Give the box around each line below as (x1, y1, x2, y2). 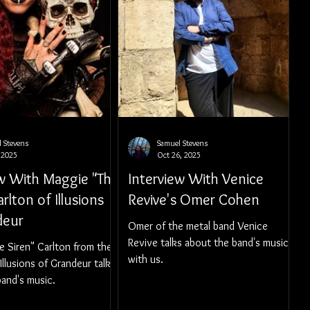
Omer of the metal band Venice (128, 219, 268, 232)
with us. (128, 253, 163, 266)
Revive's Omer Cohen (128, 190, 259, 209)
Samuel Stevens (157, 138, 208, 148)
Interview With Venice (128, 170, 264, 188)
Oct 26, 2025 (157, 149, 201, 160)
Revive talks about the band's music (128, 236, 289, 249)
